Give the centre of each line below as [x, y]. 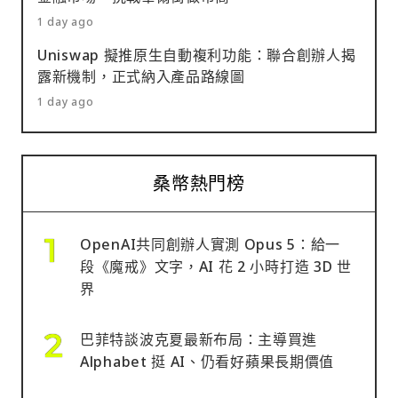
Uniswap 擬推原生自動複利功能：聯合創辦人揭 [197, 56]
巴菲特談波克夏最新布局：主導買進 [199, 340]
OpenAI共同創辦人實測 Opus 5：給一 [211, 245]
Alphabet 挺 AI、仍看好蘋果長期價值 [207, 362]
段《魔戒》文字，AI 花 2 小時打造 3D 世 [216, 267]
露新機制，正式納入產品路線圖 [141, 77]
